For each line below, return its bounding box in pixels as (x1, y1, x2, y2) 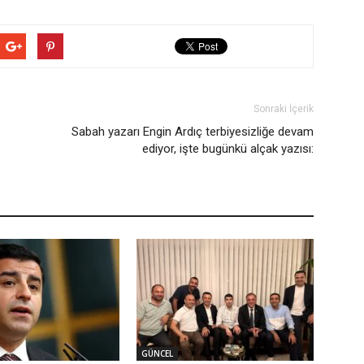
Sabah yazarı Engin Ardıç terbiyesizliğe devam (71, 124, 314, 139)
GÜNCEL (141, 348, 173, 359)
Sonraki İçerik (253, 103, 314, 115)
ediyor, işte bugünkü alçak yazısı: (142, 141, 314, 156)
